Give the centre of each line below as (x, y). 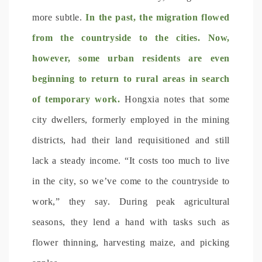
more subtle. (59, 17)
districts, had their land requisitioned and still (131, 140)
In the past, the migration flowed (158, 17)
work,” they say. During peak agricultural (131, 201)
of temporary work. (76, 99)
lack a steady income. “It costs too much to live (131, 160)
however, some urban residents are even (131, 58)
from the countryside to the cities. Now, (131, 37)
